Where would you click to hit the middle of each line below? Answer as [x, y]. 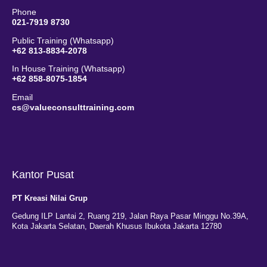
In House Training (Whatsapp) [69, 69]
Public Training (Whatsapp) [63, 41]
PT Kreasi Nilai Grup [50, 198]
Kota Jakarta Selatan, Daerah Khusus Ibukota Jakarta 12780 [117, 226]
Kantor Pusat [43, 175]
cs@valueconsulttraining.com [73, 108]
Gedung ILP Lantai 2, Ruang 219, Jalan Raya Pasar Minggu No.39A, [130, 216]
